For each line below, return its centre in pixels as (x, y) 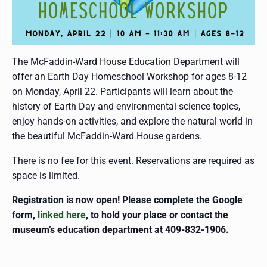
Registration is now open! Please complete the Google (127, 200)
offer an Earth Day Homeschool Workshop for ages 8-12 (129, 77)
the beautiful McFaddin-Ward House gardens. (107, 136)
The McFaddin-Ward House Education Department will (126, 62)
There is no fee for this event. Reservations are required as (133, 161)
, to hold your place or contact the (157, 215)
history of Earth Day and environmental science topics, (126, 107)
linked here (62, 215)
